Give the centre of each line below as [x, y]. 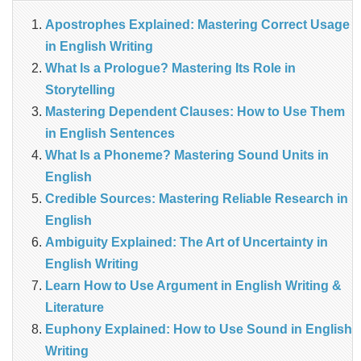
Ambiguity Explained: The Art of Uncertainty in [187, 243]
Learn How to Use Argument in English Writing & [193, 286]
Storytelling [80, 90]
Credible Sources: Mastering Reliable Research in [197, 199]
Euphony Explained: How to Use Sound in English [199, 330]
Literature [75, 308]
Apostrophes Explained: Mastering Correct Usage [197, 25]
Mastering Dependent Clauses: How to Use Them [195, 112]
